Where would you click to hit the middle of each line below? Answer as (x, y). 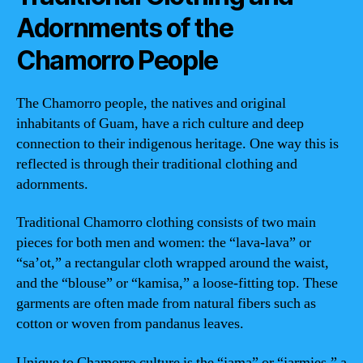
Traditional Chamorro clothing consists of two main (166, 222)
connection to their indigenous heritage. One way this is (177, 143)
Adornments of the (125, 28)
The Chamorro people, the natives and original (151, 103)
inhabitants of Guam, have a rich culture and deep (160, 123)
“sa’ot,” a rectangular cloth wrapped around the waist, (173, 263)
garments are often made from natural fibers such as (166, 303)
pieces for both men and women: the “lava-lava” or (164, 243)
